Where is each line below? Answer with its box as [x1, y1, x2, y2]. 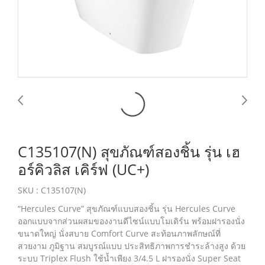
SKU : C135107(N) [18, 185, 86, 196]
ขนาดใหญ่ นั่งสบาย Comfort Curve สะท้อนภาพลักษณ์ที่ [18, 228, 221, 239]
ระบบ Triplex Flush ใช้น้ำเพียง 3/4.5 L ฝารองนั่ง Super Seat [18, 253, 241, 264]
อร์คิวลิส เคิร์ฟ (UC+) [18, 159, 149, 179]
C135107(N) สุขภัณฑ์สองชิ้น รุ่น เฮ [18, 141, 240, 161]
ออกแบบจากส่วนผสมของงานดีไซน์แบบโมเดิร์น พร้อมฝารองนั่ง [18, 215, 245, 227]
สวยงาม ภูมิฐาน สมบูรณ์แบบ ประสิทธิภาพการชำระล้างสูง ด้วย [18, 240, 245, 251]
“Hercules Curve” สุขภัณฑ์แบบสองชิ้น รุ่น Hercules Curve [18, 203, 235, 214]
